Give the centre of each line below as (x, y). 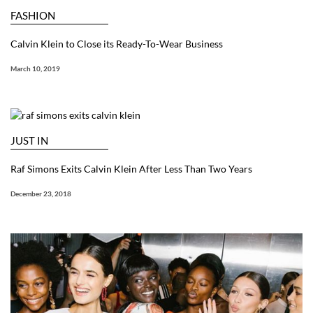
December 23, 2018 (41, 194)
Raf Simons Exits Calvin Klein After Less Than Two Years (131, 169)
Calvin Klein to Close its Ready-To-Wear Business (117, 44)
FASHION (33, 16)
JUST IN (29, 141)
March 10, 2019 (35, 69)
